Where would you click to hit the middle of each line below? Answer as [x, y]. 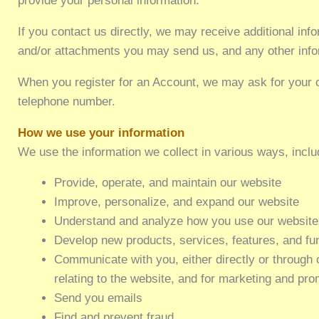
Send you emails [98, 298]
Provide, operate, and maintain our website [167, 183]
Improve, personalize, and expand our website [176, 202]
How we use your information [101, 132]
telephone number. [67, 101]
